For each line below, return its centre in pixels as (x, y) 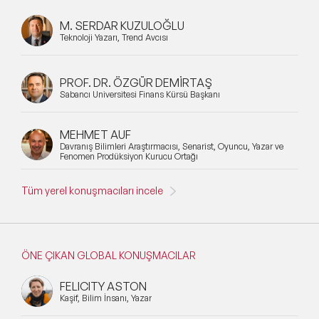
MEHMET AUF (95, 134)
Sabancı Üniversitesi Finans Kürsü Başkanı (140, 94)
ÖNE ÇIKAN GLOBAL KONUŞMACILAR (109, 256)
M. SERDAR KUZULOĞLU (122, 25)
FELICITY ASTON (103, 286)
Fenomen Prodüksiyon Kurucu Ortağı (129, 156)
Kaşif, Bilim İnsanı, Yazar (106, 298)
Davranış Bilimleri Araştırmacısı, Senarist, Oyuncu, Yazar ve (172, 146)
